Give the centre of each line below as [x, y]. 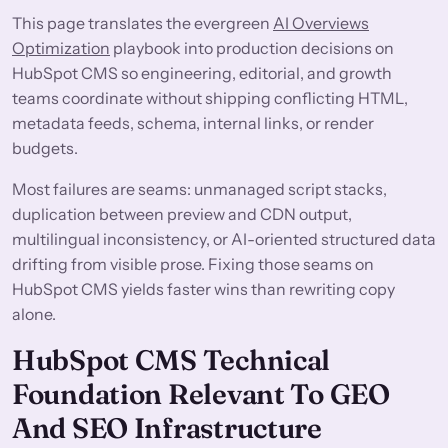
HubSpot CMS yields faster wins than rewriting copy [203, 289]
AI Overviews [321, 23]
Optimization [61, 48]
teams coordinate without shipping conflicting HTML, [210, 98]
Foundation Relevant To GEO [201, 394]
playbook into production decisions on [252, 48]
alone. [34, 314]
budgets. [45, 148]
